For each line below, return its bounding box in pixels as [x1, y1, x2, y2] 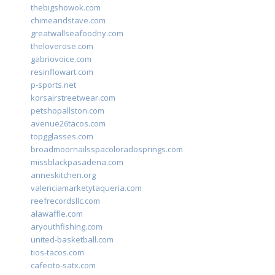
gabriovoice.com [31, 53, 91, 65]
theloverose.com [31, 41, 93, 52]
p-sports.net [31, 79, 76, 91]
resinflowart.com [31, 66, 93, 78]
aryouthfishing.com [31, 221, 103, 233]
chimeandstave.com [31, 15, 106, 26]
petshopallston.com [31, 105, 104, 117]
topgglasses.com [31, 131, 93, 142]
